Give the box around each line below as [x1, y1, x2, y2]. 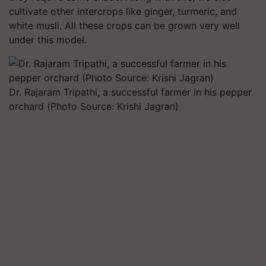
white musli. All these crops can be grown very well [9, 20, 240, 31]
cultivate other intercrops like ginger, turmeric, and [9, 5, 237, 17]
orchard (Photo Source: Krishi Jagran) [9, 100, 179, 112]
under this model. [9, 34, 87, 46]
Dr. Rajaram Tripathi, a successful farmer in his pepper [9, 86, 252, 98]
